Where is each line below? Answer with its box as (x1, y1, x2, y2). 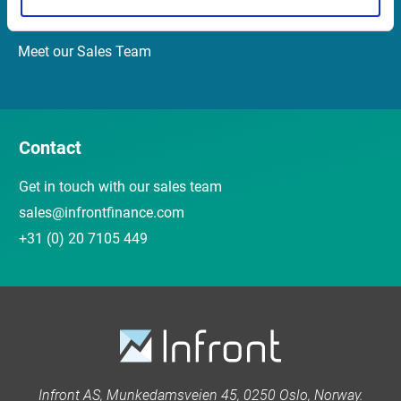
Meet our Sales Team (18, 43, 151, 60)
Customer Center (18, 10, 123, 27)
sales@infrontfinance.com (19, 204, 184, 221)
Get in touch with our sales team (19, 178, 222, 195)
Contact (19, 137, 81, 158)
